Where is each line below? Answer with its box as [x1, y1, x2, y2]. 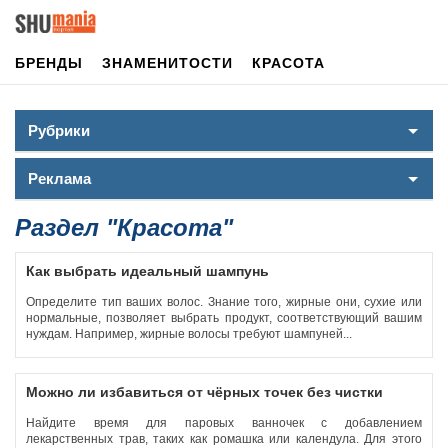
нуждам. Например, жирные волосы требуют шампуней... [26, 327, 355, 341]
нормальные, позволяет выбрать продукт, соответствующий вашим [26, 311, 422, 325]
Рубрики [28, 122, 90, 139]
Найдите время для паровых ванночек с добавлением [26, 416, 422, 430]
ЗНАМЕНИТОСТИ [102, 55, 233, 71]
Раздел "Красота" [15, 214, 233, 241]
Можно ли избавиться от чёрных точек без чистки [26, 384, 383, 400]
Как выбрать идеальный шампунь [26, 263, 269, 279]
